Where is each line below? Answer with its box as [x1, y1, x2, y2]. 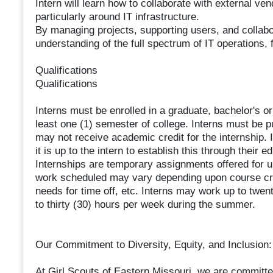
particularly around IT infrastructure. [35, 11, 199, 23]
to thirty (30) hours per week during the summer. [35, 199, 255, 211]
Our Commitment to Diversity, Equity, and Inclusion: [35, 239, 272, 251]
